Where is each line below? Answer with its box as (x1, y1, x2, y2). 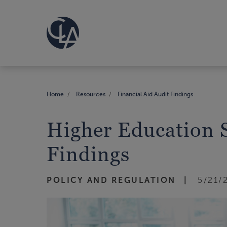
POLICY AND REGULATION (47, 175, 176, 184)
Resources (76, 90, 105, 98)
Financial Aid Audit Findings (118, 90, 193, 98)
